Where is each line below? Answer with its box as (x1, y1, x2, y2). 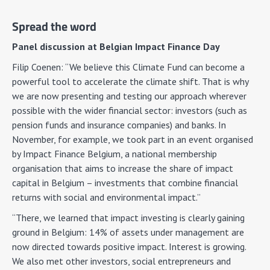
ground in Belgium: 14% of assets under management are (12, 226, 244, 238)
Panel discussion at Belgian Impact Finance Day (12, 40, 220, 52)
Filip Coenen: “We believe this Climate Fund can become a (12, 61, 245, 73)
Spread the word (12, 17, 96, 34)
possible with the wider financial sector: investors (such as (12, 104, 247, 116)
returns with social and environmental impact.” (12, 191, 201, 203)
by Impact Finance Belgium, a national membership (12, 148, 217, 160)
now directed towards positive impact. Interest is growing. (12, 240, 246, 253)
